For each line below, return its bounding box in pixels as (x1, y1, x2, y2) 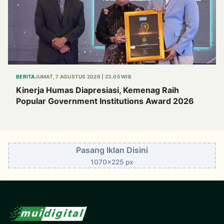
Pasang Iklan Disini (76, 144, 148, 155)
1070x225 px (90, 157, 133, 166)
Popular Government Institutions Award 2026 (16, 95, 194, 106)
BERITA (16, 73, 35, 79)
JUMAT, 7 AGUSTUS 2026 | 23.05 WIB (34, 73, 131, 79)
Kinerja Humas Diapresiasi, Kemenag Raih (16, 84, 179, 95)
